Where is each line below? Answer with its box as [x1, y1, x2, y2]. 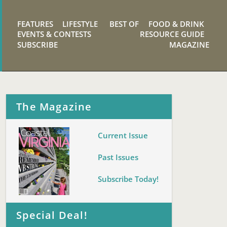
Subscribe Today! [98, 174, 159, 184]
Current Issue [98, 130, 148, 140]
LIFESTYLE [62, 18, 98, 29]
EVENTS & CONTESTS [17, 29, 92, 40]
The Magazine [16, 100, 92, 114]
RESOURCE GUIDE [139, 29, 204, 40]
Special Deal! [16, 208, 88, 222]
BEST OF [109, 18, 139, 29]
